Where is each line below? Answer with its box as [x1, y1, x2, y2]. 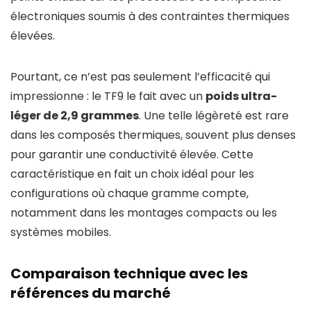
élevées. [10, 28, 55, 44]
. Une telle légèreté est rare [139, 108, 289, 124]
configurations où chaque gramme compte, [10, 185, 249, 202]
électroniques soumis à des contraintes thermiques [10, 8, 289, 25]
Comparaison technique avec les [10, 264, 248, 284]
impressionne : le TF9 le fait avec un [10, 88, 205, 105]
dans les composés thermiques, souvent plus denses [10, 127, 296, 144]
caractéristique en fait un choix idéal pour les [10, 166, 254, 183]
